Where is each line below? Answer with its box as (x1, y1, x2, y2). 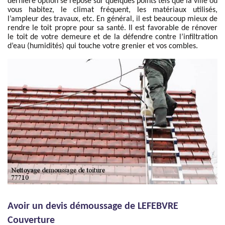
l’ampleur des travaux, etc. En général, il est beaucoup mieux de (8, 15, 217, 23)
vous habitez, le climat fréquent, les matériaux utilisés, (8, 6, 217, 14)
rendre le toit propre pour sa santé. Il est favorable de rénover (8, 24, 217, 32)
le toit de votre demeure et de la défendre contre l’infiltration (8, 33, 217, 41)
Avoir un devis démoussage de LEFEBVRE (8, 201, 178, 211)
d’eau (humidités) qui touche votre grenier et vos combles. (8, 42, 198, 50)
